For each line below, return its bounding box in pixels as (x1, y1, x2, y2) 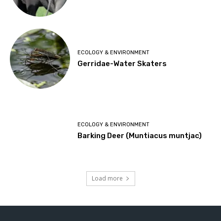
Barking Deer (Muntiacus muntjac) (77, 131, 202, 141)
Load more (91, 174, 123, 183)
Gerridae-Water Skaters (77, 59, 167, 68)
